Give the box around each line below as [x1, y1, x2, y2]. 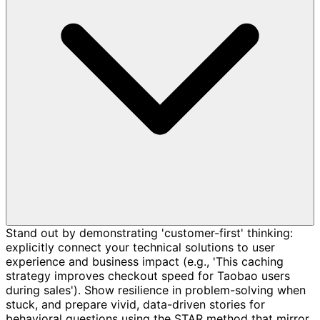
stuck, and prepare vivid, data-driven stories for [6, 296, 265, 311]
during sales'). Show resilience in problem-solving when [6, 282, 306, 297]
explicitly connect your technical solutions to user [6, 239, 275, 254]
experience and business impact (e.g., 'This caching [6, 254, 284, 269]
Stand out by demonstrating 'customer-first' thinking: [6, 225, 293, 240]
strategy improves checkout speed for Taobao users [6, 268, 290, 283]
